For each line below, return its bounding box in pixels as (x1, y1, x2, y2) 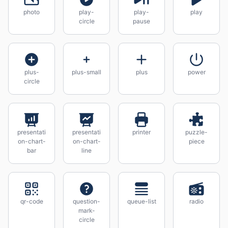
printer (132, 128, 151, 136)
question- (73, 197, 100, 205)
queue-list (127, 197, 156, 205)
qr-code (20, 197, 43, 205)
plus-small (72, 68, 101, 76)
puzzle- (185, 128, 208, 136)
